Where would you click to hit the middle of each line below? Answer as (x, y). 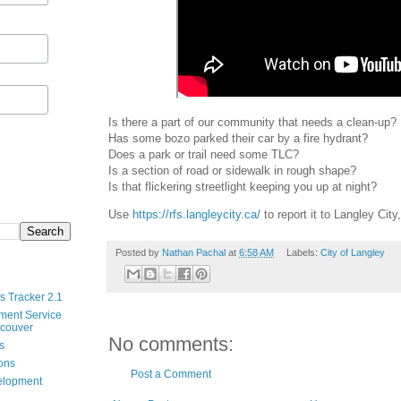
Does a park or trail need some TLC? (204, 154)
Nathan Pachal (194, 253)
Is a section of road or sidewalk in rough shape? (232, 170)
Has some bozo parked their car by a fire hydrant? (238, 138)
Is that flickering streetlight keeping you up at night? (243, 186)
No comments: (171, 345)
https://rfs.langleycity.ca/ (196, 215)
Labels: (303, 253)
